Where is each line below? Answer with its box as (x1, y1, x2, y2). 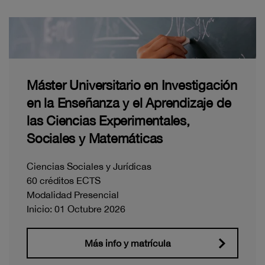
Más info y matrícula (85, 237, 171, 248)
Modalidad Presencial (27, 189, 119, 200)
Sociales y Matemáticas (27, 130, 163, 146)
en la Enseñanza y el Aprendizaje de (27, 95, 231, 111)
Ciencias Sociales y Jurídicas (27, 160, 151, 172)
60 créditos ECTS (27, 174, 101, 186)
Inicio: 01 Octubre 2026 (27, 203, 125, 214)
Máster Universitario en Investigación (27, 77, 237, 93)
